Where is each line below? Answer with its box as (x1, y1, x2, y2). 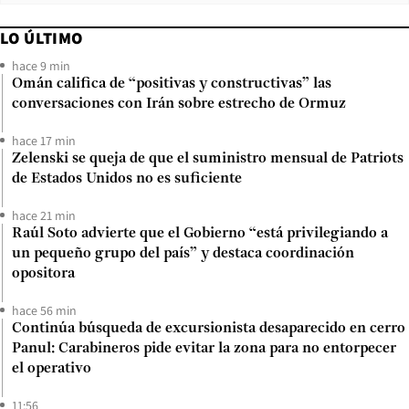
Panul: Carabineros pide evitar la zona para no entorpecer (12, 341, 396, 356)
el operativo (12, 361, 91, 376)
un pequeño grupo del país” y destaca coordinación (12, 246, 354, 261)
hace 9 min (12, 57, 70, 74)
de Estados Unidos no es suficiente (12, 171, 242, 186)
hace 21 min (12, 206, 76, 224)
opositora (12, 266, 75, 281)
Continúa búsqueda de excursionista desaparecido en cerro (12, 320, 405, 336)
